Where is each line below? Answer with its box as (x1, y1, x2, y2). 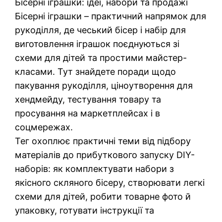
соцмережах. (15, 122, 73, 133)
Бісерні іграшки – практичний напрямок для (15, 11, 207, 22)
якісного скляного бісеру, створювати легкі (15, 177, 205, 188)
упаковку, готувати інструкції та (15, 205, 155, 216)
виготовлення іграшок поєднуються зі (15, 39, 180, 50)
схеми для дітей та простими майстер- (15, 53, 187, 63)
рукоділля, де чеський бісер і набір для (15, 25, 186, 36)
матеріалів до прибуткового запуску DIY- (15, 150, 195, 161)
